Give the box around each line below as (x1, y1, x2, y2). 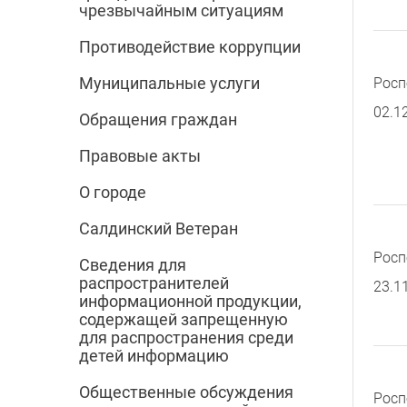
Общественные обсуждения (79, 382, 293, 402)
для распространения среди (79, 328, 293, 348)
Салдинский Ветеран (79, 219, 238, 239)
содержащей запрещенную (79, 310, 288, 330)
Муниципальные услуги (79, 74, 260, 94)
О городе (79, 183, 146, 203)
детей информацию (79, 346, 229, 366)
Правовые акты (79, 146, 201, 166)
